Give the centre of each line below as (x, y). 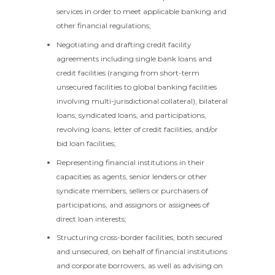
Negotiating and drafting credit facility (124, 44)
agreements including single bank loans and (134, 58)
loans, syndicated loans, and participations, (131, 115)
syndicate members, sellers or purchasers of (132, 190)
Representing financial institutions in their (130, 162)
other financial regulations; (104, 25)
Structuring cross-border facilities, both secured (139, 238)
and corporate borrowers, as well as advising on (140, 266)
